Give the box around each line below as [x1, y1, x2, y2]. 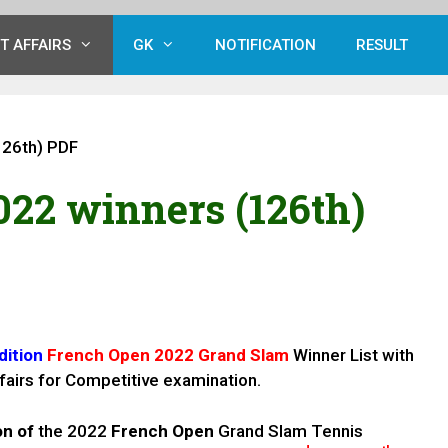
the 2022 [34, 420, 111, 441]
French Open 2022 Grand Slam [43, 345, 289, 366]
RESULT [356, 35, 408, 54]
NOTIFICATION [215, 35, 316, 54]
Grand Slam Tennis [218, 420, 363, 441]
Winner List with [289, 345, 414, 366]
